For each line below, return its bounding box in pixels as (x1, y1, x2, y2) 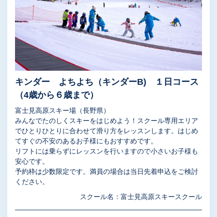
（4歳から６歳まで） (15, 90, 98, 100)
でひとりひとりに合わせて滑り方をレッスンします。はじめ (15, 127, 198, 135)
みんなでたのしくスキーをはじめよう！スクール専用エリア (15, 117, 198, 125)
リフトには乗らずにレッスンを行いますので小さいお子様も (15, 147, 198, 155)
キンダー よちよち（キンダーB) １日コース (15, 77, 199, 87)
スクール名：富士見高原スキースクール (80, 193, 202, 201)
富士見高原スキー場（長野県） (15, 107, 110, 115)
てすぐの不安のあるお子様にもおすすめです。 (15, 137, 157, 145)
